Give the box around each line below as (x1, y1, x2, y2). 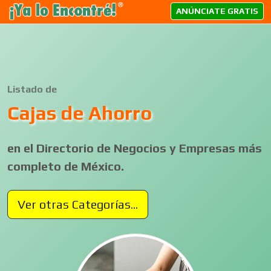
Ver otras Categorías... (18, 197, 138, 211)
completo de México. (7, 159, 124, 173)
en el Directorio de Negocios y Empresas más (7, 141, 262, 155)
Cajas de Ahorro (7, 102, 152, 124)
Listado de (7, 83, 57, 95)
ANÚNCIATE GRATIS (176, 5, 258, 16)
